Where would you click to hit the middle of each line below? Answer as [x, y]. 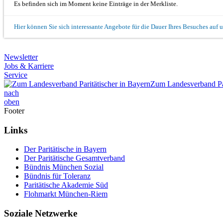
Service [16, 75]
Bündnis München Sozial [64, 167]
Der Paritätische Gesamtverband [74, 158]
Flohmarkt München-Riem [66, 194]
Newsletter [21, 57]
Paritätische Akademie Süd [66, 185]
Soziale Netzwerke [41, 214]
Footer [14, 111]
